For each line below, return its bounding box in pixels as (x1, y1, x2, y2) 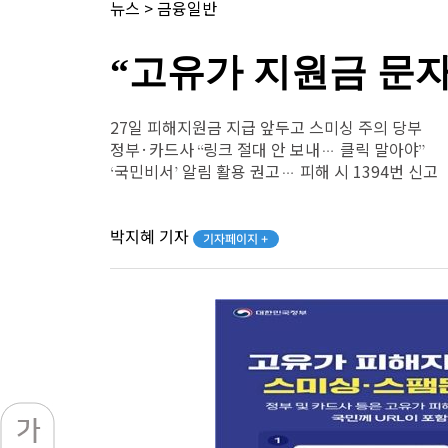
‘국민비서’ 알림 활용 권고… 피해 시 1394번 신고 (110, 165, 438, 181)
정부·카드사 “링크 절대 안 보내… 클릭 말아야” (110, 143, 424, 159)
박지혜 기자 (109, 230, 194, 246)
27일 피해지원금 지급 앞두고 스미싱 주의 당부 (110, 121, 422, 137)
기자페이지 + (202, 233, 270, 245)
